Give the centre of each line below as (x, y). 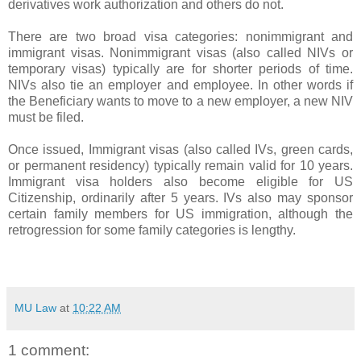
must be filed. (46, 117)
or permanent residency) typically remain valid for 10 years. (180, 165)
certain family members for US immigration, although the (180, 214)
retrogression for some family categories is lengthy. (152, 230)
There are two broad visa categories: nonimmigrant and (180, 36)
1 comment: (49, 350)
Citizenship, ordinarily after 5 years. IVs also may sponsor (180, 197)
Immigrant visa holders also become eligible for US (180, 181)
